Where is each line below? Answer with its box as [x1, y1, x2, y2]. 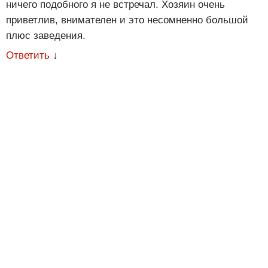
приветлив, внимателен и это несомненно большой [6, 14, 248, 26]
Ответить [6, 49, 50, 61]
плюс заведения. [6, 29, 86, 41]
